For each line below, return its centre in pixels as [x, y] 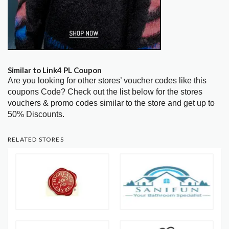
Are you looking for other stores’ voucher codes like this [107, 80]
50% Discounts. [36, 114]
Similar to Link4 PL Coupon [55, 70]
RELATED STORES [36, 139]
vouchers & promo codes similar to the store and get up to [111, 103]
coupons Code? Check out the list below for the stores [105, 91]
